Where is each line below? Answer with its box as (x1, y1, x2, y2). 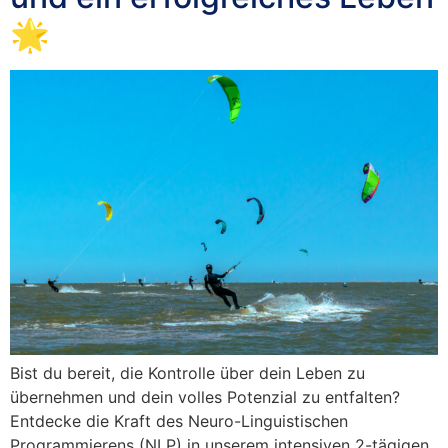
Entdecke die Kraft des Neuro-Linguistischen (10, 411, 348, 432)
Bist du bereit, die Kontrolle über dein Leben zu (10, 363, 365, 384)
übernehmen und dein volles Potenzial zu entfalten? (10, 387, 405, 408)
